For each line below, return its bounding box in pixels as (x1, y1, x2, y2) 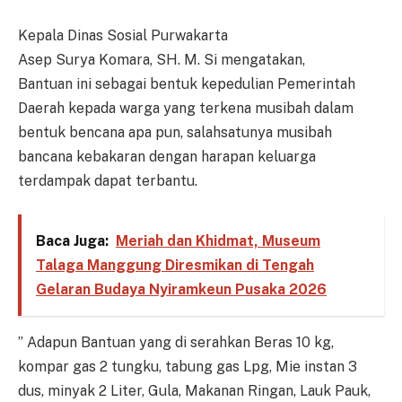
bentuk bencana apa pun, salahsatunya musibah (18, 123, 332, 141)
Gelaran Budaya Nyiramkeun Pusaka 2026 (35, 281, 327, 299)
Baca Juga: (35, 232, 109, 250)
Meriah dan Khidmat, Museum (115, 232, 320, 250)
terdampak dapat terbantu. (18, 171, 197, 189)
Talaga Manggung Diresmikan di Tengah (35, 257, 314, 275)
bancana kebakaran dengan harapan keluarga (18, 147, 316, 165)
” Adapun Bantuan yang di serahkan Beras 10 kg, (18, 333, 334, 351)
